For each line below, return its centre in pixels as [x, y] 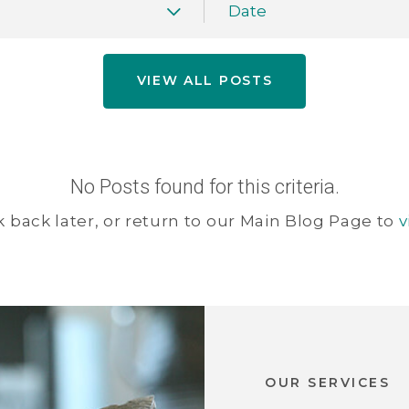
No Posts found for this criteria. [204, 186]
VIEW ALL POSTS [204, 81]
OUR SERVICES [328, 382]
